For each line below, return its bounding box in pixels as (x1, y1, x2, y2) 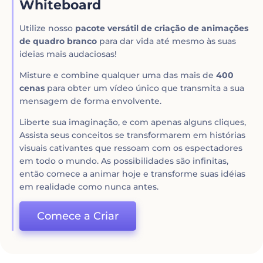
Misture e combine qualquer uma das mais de (19, 69, 217, 80)
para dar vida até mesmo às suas (99, 35, 237, 46)
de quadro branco (19, 35, 100, 46)
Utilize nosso (19, 22, 76, 33)
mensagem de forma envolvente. (19, 95, 162, 106)
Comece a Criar (37, 209, 119, 222)
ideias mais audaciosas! (19, 48, 117, 59)
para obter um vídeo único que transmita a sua (45, 82, 245, 93)
